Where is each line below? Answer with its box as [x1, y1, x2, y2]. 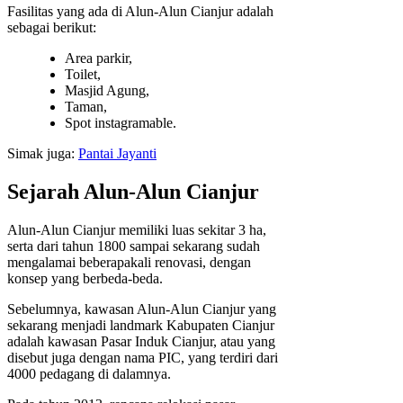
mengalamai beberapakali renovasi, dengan [7, 254, 251, 270]
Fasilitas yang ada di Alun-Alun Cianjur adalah [7, 4, 273, 20]
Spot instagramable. [65, 115, 176, 131]
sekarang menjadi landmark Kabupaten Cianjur [7, 317, 274, 333]
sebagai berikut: [7, 20, 96, 36]
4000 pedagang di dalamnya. [7, 365, 171, 381]
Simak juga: [7, 146, 78, 162]
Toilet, [65, 67, 101, 83]
